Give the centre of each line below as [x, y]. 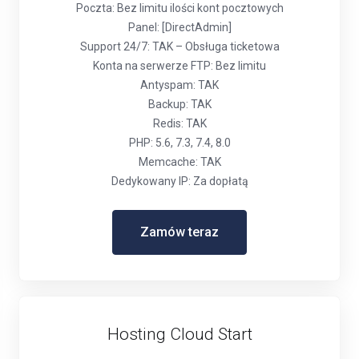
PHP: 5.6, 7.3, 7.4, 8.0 [179, 143]
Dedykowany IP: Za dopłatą [179, 181]
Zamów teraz [179, 232]
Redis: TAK [179, 123]
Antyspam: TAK [179, 85]
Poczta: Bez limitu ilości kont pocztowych [179, 8]
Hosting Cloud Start [179, 334]
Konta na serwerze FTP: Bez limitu [179, 66]
